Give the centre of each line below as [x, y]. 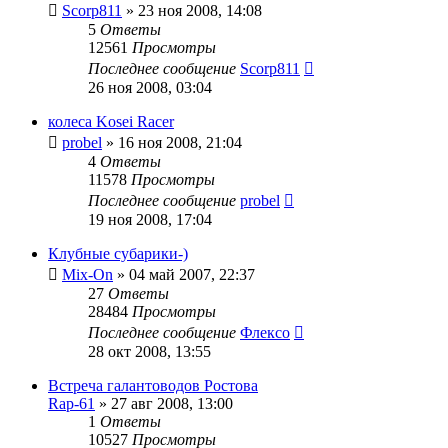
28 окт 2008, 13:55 [149, 351]
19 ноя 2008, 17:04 [150, 219]
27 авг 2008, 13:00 [172, 403]
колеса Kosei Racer [111, 121]
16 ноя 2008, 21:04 [180, 142]
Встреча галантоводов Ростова [153, 385]
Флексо [265, 332]
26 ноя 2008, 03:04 [150, 87]
